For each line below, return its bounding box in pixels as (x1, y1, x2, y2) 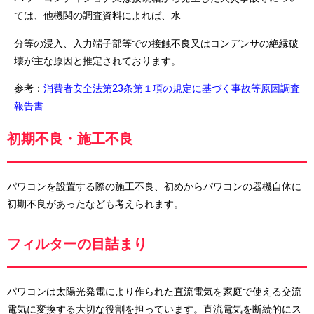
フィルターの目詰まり (7, 235, 147, 253)
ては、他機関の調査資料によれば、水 (14, 10, 181, 22)
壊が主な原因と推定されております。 (14, 55, 181, 67)
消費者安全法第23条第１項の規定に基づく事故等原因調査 (43, 82, 300, 94)
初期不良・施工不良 (7, 130, 133, 148)
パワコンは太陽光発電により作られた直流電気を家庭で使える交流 (7, 285, 301, 297)
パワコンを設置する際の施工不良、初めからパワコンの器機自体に (7, 180, 301, 192)
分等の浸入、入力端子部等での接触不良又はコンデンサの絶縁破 (14, 37, 299, 49)
